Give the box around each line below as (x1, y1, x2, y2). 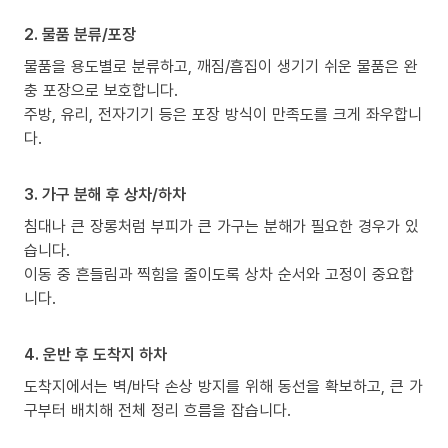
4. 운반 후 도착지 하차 (24, 343, 167, 366)
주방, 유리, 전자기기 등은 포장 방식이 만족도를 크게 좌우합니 (24, 103, 422, 126)
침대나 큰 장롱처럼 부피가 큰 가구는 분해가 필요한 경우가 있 (24, 215, 419, 238)
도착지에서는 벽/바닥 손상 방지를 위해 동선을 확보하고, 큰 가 (24, 375, 423, 398)
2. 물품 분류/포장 (24, 23, 136, 46)
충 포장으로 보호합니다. (24, 79, 178, 102)
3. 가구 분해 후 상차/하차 (24, 183, 186, 206)
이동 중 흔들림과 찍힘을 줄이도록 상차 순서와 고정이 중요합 (24, 263, 414, 286)
